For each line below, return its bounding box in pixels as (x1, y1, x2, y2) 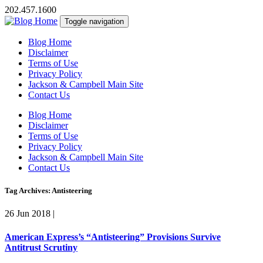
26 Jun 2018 (5, 208, 50, 219)
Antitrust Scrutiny (5, 242, 77, 252)
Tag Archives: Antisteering (5, 186, 92, 195)
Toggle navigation (65, 17, 124, 26)
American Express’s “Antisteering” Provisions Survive (5, 231, 221, 242)
